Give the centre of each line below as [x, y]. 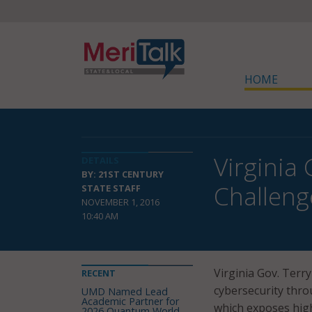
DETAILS [100, 160]
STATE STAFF [111, 188]
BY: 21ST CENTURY [123, 174]
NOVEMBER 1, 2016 [120, 202]
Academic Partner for [130, 301]
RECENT [99, 273]
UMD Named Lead [125, 291]
